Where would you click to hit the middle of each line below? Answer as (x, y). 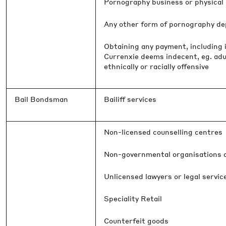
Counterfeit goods (136, 220)
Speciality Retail (133, 198)
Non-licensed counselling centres (163, 132)
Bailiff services (130, 99)
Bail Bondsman (41, 99)
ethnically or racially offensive (156, 66)
